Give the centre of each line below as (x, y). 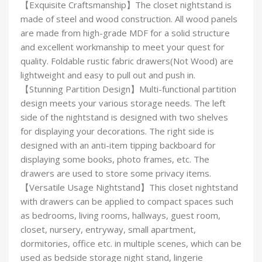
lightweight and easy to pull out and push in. (108, 75)
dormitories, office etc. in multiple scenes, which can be (131, 244)
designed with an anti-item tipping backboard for (118, 145)
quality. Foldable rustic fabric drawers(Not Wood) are (127, 61)
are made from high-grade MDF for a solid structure (125, 33)
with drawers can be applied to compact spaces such (127, 201)
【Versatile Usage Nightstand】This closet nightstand (129, 187)
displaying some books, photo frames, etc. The (115, 159)
